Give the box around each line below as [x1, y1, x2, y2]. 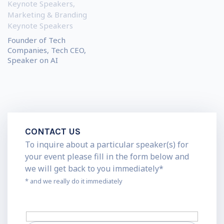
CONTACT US [25, 126, 80, 137]
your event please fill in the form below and [25, 151, 189, 162]
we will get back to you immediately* [25, 163, 163, 174]
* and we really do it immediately [25, 176, 122, 186]
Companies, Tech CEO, [7, 45, 86, 55]
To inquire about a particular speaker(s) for [25, 139, 188, 150]
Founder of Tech [7, 35, 65, 45]
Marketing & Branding [7, 9, 87, 20]
